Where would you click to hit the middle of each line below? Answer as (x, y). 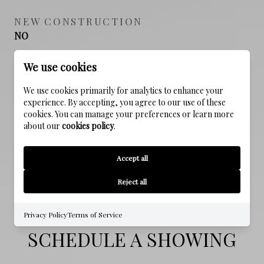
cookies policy (88, 126)
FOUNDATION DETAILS (83, 66)
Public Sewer (42, 126)
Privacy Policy (45, 214)
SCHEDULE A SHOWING (132, 239)
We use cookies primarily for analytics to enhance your (123, 90)
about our (43, 126)
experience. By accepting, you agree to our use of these (125, 102)
